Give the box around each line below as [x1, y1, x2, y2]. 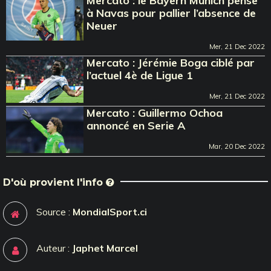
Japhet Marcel [72, 241, 138, 254]
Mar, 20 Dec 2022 [209, 142, 265, 151]
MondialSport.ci [73, 205, 147, 218]
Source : [36, 205, 73, 218]
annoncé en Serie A [87, 118, 186, 132]
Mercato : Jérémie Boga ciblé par [87, 55, 255, 70]
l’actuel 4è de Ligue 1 [87, 68, 194, 82]
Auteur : [36, 241, 72, 254]
